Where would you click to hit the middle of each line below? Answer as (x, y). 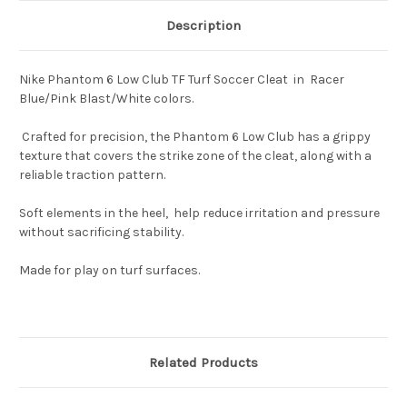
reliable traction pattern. (92, 175)
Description (203, 26)
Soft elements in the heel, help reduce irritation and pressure (199, 213)
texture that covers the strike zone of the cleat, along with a (195, 156)
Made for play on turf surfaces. (109, 271)
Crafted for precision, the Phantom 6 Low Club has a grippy (195, 137)
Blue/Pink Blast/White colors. (106, 99)
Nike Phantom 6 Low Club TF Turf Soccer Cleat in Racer (182, 80)
